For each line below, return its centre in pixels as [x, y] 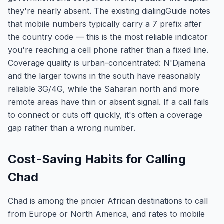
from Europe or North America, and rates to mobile [106, 214]
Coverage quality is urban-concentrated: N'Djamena [107, 63]
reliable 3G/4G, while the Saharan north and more [104, 89]
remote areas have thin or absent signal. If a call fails [108, 102]
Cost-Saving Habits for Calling [97, 159]
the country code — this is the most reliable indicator [108, 37]
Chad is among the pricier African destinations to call [108, 201]
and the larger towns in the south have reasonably [104, 76]
